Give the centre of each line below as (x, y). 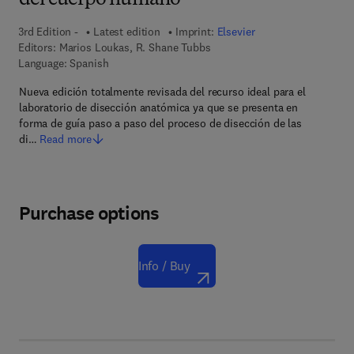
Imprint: (196, 32)
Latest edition (126, 32)
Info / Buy (164, 265)
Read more (66, 139)
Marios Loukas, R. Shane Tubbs (135, 47)
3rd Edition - (48, 32)
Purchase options (89, 213)
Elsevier (236, 32)
